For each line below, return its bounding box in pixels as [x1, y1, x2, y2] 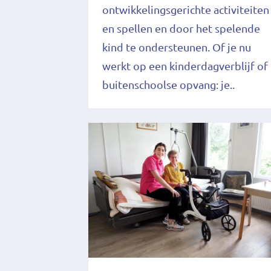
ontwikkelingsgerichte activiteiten [102, 3, 270, 16]
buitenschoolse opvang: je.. [102, 78, 235, 91]
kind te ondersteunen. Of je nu [102, 41, 252, 53]
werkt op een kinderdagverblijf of [102, 59, 269, 72]
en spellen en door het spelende [102, 22, 261, 34]
